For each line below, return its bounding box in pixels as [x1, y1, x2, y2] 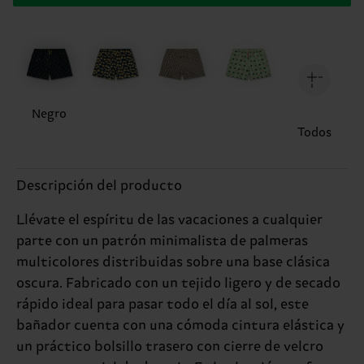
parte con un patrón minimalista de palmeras [16, 232, 308, 249]
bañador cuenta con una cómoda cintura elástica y [16, 317, 344, 334]
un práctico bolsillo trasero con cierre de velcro [16, 338, 323, 355]
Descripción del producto [16, 177, 182, 194]
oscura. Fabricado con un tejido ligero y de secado [16, 275, 340, 292]
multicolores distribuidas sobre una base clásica [16, 253, 330, 271]
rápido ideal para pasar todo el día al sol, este [16, 296, 309, 313]
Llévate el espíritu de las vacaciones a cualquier [16, 211, 323, 228]
